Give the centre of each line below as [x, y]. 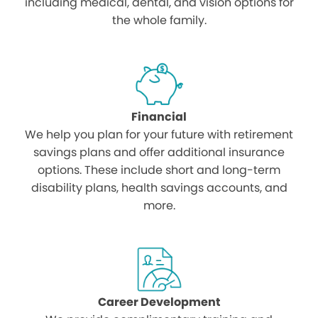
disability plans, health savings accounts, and [159, 188]
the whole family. [159, 21]
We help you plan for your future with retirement [159, 135]
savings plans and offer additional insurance [159, 153]
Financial [159, 117]
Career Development [159, 302]
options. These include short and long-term [159, 170]
